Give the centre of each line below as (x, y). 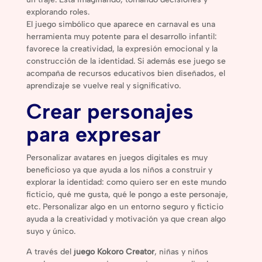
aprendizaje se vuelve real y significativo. (103, 85)
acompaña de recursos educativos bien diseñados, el (125, 73)
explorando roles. (58, 12)
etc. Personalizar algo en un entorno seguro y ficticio (125, 206)
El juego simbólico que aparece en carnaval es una (120, 24)
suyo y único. (51, 231)
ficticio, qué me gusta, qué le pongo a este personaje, (127, 194)
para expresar (93, 134)
